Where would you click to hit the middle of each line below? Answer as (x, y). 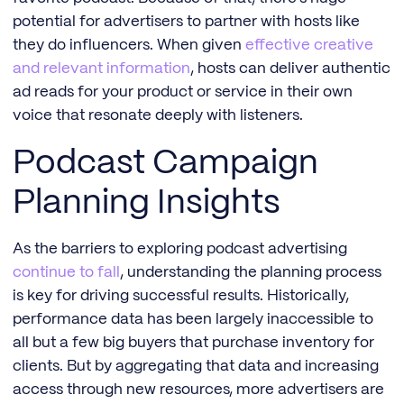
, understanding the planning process (251, 272)
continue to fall (66, 272)
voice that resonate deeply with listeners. (160, 116)
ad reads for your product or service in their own (183, 92)
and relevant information (101, 69)
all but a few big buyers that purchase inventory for (193, 342)
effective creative (309, 46)
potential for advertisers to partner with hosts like (186, 22)
